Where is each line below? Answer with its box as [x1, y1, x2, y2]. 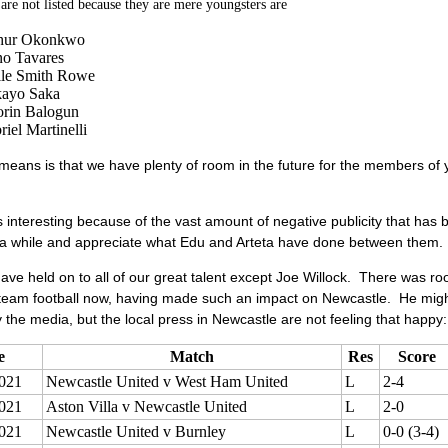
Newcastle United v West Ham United [45, 373, 288, 390]
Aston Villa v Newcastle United [45, 398, 247, 415]
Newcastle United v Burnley [45, 423, 226, 440]
